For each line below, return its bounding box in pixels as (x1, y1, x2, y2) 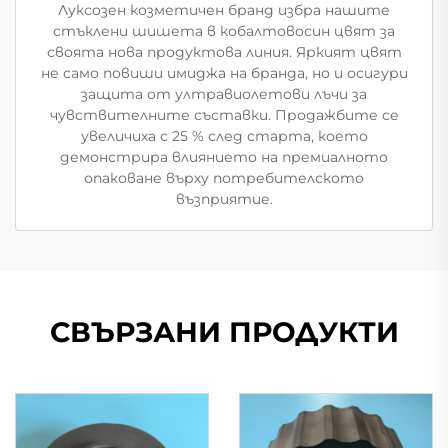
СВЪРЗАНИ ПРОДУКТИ (49, 314, 399, 349)
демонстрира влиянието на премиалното (60, 147, 388, 166)
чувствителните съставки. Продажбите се (49, 105, 399, 124)
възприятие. (175, 189, 273, 208)
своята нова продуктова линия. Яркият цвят (46, 42, 402, 61)
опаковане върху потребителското (84, 168, 364, 187)
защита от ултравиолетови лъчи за (81, 84, 367, 103)
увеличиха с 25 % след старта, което (80, 126, 368, 145)
